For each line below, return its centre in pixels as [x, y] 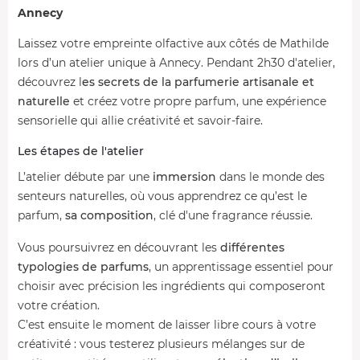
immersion [184, 176]
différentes [252, 247]
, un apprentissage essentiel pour [241, 266]
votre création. [59, 305]
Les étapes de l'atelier [82, 151]
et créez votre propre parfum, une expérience [198, 101]
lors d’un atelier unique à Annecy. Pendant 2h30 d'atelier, [176, 62]
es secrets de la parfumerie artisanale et [198, 82]
